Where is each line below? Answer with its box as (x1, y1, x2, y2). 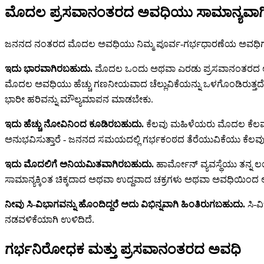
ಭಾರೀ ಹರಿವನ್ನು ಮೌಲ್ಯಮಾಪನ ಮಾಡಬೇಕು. (5, 94, 153, 105)
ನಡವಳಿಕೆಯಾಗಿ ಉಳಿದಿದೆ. (5, 214, 94, 225)
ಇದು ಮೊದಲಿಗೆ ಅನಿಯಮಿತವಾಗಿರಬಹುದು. (5, 159, 154, 170)
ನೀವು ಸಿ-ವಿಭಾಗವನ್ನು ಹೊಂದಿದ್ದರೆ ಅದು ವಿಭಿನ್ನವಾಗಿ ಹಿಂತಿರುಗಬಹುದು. (5, 199, 245, 210)
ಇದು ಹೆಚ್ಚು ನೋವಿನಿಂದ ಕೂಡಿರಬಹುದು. (5, 119, 144, 130)
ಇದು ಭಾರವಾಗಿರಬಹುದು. (5, 64, 93, 74)
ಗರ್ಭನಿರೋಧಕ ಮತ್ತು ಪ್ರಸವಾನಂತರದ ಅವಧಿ (5, 242, 241, 258)
